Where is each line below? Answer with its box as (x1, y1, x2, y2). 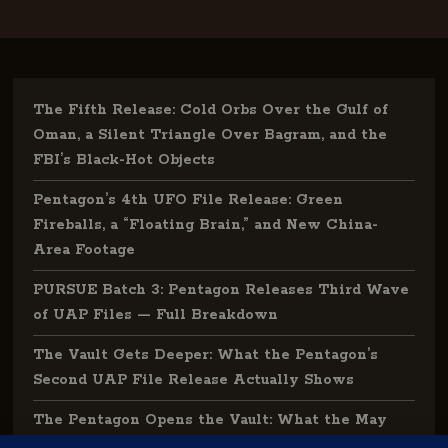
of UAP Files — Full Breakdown (33, 306, 279, 324)
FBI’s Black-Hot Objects (33, 151, 216, 169)
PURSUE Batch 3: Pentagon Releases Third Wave (33, 281, 410, 299)
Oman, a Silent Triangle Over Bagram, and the (33, 126, 388, 144)
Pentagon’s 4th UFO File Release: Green (33, 191, 344, 209)
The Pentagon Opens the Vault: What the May (33, 411, 388, 429)
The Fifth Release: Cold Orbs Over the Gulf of (33, 101, 389, 119)
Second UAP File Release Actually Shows (33, 371, 355, 389)
